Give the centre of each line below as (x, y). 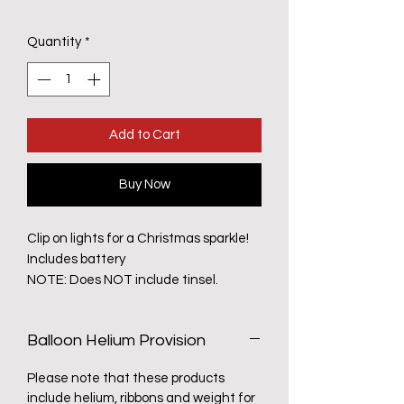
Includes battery (76, 260)
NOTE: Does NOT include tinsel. (123, 280)
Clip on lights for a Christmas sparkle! (138, 239)
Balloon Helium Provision (116, 341)
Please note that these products (126, 379)
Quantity (54, 41)
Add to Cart (144, 135)
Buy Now (144, 185)
